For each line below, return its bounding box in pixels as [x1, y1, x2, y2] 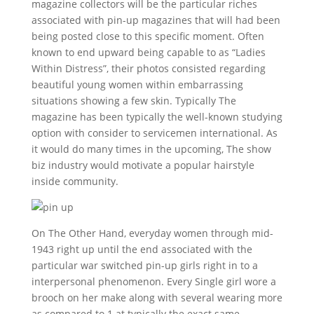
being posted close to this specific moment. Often [31, 29, 264, 43]
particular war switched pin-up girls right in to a [31, 259, 258, 272]
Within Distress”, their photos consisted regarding [31, 62, 266, 75]
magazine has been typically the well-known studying [31, 110, 282, 123]
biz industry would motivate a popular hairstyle [31, 158, 254, 172]
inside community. [31, 175, 118, 188]
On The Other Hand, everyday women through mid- [31, 226, 273, 240]
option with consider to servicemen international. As [31, 126, 278, 139]
